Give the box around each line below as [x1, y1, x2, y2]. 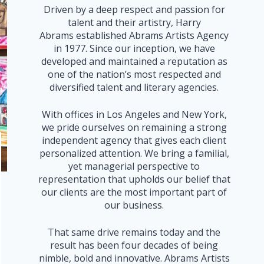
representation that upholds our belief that [38, 172, 230, 186]
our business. [104, 198, 164, 212]
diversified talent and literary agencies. [49, 80, 219, 94]
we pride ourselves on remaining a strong [41, 120, 227, 134]
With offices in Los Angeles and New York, [41, 107, 227, 121]
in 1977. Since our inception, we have [53, 41, 215, 55]
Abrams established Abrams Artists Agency [39, 28, 229, 42]
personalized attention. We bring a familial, [39, 146, 229, 160]
